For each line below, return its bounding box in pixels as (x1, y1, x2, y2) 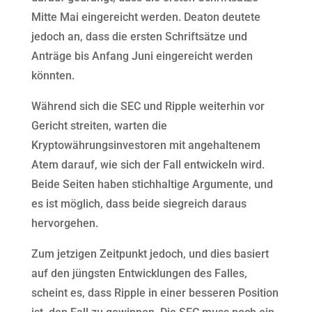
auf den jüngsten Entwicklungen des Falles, (31, 267, 247, 281)
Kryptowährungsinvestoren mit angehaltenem (31, 139, 260, 153)
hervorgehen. (31, 217, 98, 231)
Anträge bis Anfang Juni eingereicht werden (31, 49, 253, 63)
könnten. (31, 69, 75, 83)
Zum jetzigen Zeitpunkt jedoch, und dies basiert (31, 247, 269, 261)
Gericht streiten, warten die (31, 119, 167, 133)
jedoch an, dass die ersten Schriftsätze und (31, 30, 247, 44)
